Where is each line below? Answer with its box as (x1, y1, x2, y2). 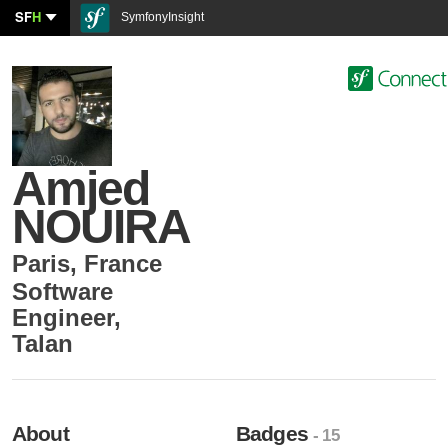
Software (12, 278, 113, 305)
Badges (236, 422, 314, 445)
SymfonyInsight (118, 10, 204, 24)
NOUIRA (12, 200, 191, 253)
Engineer (12, 304, 114, 331)
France (84, 250, 162, 277)
